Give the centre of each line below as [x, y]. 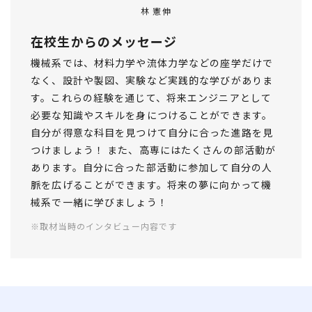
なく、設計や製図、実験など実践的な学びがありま [152, 80]
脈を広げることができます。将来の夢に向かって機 [151, 184]
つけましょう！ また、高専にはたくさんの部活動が [154, 149]
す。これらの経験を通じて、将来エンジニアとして [151, 97]
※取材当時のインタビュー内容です [104, 226]
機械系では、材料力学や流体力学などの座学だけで [152, 62]
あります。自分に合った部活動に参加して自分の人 [152, 167]
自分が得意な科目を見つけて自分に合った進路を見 [152, 132]
